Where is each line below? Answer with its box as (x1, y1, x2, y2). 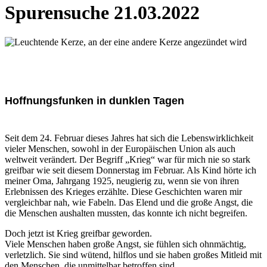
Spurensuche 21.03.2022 (5, 2, 200, 24)
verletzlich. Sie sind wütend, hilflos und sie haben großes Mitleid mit (5, 249, 262, 260)
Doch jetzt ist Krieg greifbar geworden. (5, 228, 152, 238)
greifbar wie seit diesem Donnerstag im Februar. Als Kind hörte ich (5, 164, 256, 175)
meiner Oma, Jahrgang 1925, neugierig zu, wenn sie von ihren (5, 175, 239, 186)
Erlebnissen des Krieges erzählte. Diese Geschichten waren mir (5, 186, 242, 197)
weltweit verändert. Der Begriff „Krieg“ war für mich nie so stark (5, 154, 250, 164)
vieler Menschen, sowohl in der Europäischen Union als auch (5, 143, 235, 154)
